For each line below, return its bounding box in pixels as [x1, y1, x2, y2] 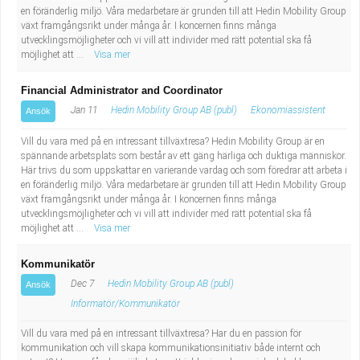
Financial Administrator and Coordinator [21, 84, 223, 96]
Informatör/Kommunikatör [71, 298, 180, 309]
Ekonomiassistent [251, 104, 325, 116]
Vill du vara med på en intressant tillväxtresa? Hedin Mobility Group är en [21, 136, 325, 147]
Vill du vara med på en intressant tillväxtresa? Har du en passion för [21, 328, 301, 339]
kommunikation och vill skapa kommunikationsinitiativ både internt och [21, 342, 321, 354]
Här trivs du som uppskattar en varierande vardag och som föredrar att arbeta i [21, 165, 347, 176]
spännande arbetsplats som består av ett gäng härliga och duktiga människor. [21, 150, 346, 162]
